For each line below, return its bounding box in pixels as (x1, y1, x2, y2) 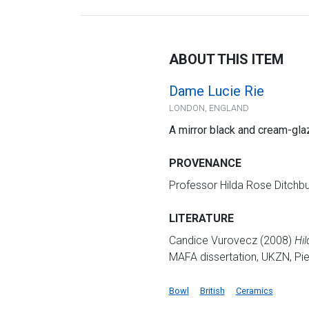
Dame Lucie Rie (168, 82, 264, 99)
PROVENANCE (168, 156, 241, 170)
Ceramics (235, 285, 273, 296)
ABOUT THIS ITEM (168, 50, 283, 68)
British (199, 285, 225, 296)
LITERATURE (168, 211, 234, 225)
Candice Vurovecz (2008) (168, 233, 295, 247)
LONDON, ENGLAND (168, 102, 249, 113)
